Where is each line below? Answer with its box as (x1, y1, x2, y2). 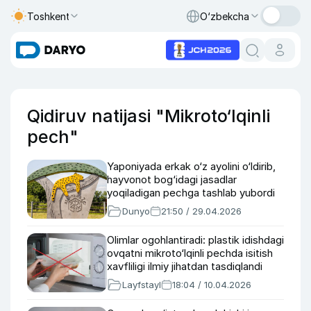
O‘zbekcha (200, 10, 249, 22)
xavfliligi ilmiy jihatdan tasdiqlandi (107, 260, 262, 273)
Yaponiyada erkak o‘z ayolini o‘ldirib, (107, 160, 276, 173)
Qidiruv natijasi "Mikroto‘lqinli (27, 106, 270, 126)
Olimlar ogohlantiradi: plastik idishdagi (107, 233, 284, 246)
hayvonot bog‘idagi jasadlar (107, 173, 237, 186)
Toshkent (27, 10, 70, 22)
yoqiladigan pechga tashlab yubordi (107, 186, 275, 199)
